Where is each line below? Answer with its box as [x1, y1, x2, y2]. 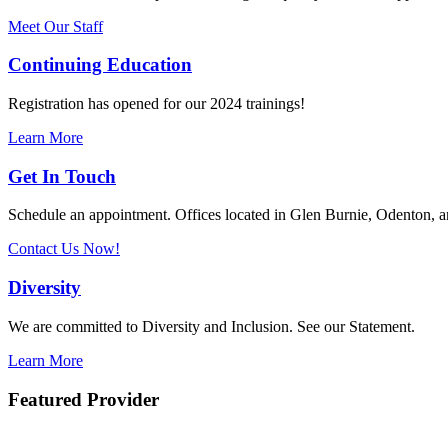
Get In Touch [8, 165, 116, 187]
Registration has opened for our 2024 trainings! [8, 95, 305, 112]
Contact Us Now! [8, 240, 120, 258]
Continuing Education [8, 54, 192, 76]
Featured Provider [8, 388, 159, 410]
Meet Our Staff [8, 17, 103, 35]
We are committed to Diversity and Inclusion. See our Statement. [8, 317, 415, 335]
